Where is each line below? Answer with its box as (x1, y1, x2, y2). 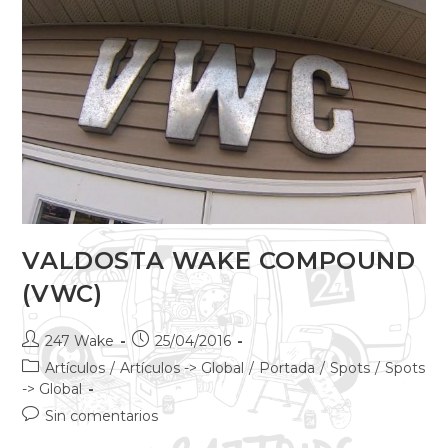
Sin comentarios (45, 406, 159, 425)
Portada (259, 358, 316, 377)
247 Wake (45, 331, 115, 350)
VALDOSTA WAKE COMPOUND (22, 245, 416, 275)
